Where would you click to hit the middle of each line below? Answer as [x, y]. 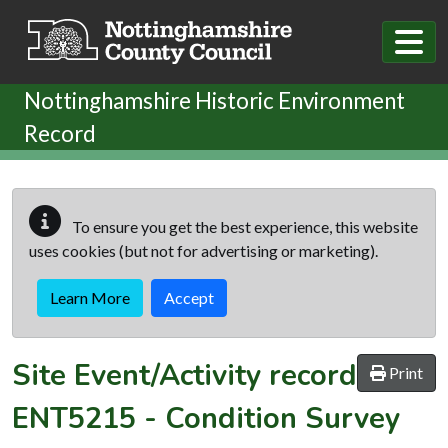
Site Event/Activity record [184, 375]
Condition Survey [282, 418]
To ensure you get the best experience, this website [243, 226]
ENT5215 [74, 418]
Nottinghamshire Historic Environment [214, 100]
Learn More [90, 297]
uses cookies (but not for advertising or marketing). [203, 250]
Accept [189, 297]
